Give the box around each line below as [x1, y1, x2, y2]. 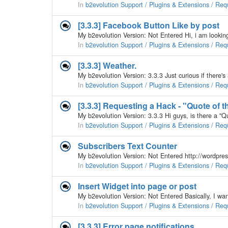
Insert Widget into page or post [78, 180, 196, 192]
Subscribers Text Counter [78, 140, 177, 152]
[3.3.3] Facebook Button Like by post [78, 19, 219, 31]
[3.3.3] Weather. [78, 60, 136, 71]
